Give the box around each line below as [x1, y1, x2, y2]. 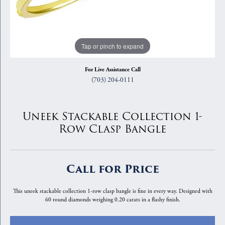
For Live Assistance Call [84, 66, 141, 73]
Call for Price [66, 161, 159, 177]
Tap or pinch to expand [81, 41, 144, 50]
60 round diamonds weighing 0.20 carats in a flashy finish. [45, 196, 180, 203]
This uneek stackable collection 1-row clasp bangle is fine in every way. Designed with [13, 187, 212, 195]
